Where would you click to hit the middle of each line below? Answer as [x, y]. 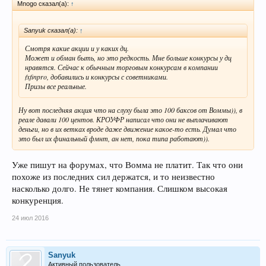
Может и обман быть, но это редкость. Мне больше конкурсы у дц [128, 57]
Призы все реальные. [56, 86]
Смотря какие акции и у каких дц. [77, 48]
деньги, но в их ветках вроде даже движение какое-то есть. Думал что [127, 129]
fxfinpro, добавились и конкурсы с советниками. [96, 76]
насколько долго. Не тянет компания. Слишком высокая [120, 188]
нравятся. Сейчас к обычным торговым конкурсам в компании [121, 67]
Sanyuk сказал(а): [52, 30]
